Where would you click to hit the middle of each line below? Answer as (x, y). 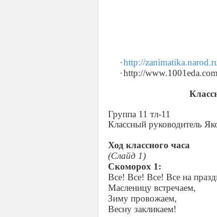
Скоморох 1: (135, 166)
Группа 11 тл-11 (139, 114)
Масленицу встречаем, (152, 188)
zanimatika (165, 62)
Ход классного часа (149, 145)
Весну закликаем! (142, 209)
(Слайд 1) (127, 156)
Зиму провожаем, (142, 198)
